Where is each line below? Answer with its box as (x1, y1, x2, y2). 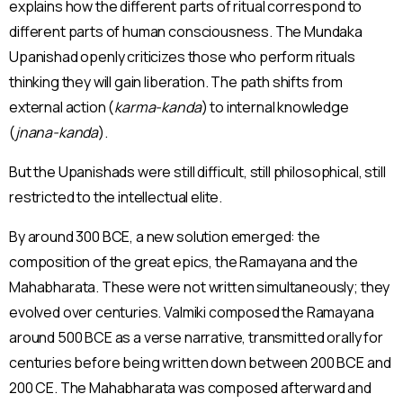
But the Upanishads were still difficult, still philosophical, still (9, 162, 386, 183)
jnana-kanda (14, 122, 99, 143)
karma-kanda (114, 97, 201, 118)
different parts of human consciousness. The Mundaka (9, 22, 363, 42)
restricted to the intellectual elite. (9, 187, 223, 208)
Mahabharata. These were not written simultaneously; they (9, 277, 390, 298)
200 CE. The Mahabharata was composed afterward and (9, 378, 372, 399)
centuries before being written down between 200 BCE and (9, 353, 391, 373)
